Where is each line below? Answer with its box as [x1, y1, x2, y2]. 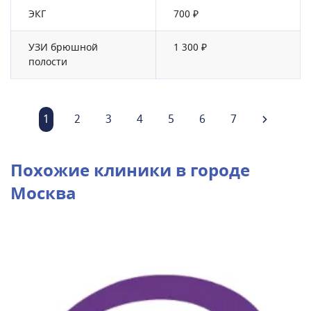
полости [28, 55, 67, 69]
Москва [10, 181, 76, 206]
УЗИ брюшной [28, 40, 98, 55]
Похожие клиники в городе [10, 158, 250, 183]
